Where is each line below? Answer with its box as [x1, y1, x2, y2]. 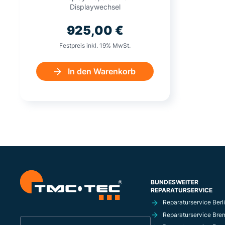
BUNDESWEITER [151, 178, 198, 186]
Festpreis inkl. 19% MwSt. [59, 42, 131, 49]
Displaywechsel [69, 3, 121, 11]
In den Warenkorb [68, 66, 136, 76]
